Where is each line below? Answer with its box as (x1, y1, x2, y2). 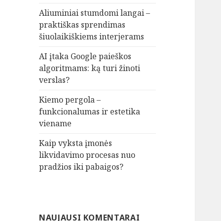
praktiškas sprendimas (39, 19, 126, 31)
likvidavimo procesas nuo (39, 149, 136, 161)
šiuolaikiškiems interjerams (39, 31, 145, 42)
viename (39, 118, 72, 129)
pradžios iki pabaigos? (39, 161, 124, 173)
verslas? (39, 74, 70, 86)
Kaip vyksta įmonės (39, 138, 112, 149)
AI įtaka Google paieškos (39, 51, 132, 62)
